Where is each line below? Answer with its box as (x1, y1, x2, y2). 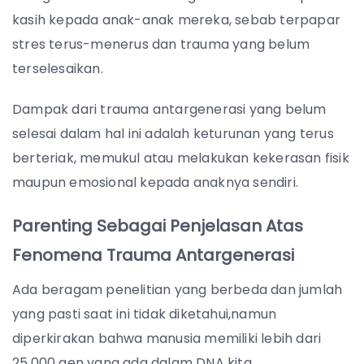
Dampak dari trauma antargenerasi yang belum (12, 99, 327, 119)
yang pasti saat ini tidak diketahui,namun (12, 304, 277, 323)
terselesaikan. (12, 58, 103, 78)
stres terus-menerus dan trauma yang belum (12, 34, 310, 54)
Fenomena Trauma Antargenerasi (12, 243, 294, 266)
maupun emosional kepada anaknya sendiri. (12, 172, 299, 192)
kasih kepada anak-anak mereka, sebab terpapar (12, 10, 341, 29)
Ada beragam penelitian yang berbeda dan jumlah (12, 279, 343, 299)
